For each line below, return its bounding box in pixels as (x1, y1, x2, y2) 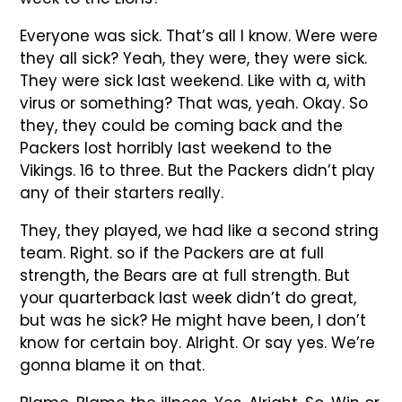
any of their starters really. (20, 182, 224, 205)
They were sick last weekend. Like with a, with (20, 70, 367, 92)
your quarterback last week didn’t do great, (20, 287, 357, 310)
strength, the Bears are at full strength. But (20, 265, 351, 287)
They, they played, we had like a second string (20, 220, 380, 242)
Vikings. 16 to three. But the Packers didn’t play (20, 160, 376, 182)
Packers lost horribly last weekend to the (20, 137, 333, 160)
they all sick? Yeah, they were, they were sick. (20, 48, 368, 70)
